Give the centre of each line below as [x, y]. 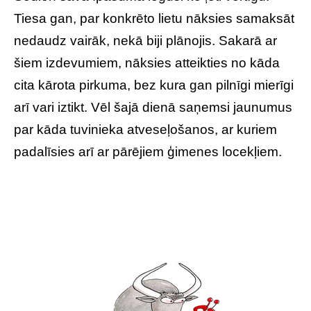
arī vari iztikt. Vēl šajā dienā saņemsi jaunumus [153, 107]
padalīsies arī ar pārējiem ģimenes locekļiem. [148, 152]
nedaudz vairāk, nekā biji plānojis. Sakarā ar [145, 41]
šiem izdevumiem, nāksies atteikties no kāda [147, 63]
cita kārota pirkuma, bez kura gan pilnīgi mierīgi [154, 85]
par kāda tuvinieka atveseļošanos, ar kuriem [145, 129]
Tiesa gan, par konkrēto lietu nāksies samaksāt [154, 18]
